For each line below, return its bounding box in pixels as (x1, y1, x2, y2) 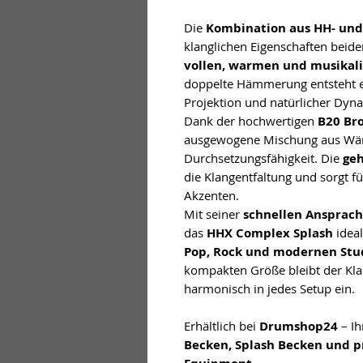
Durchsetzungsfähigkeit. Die (184, 149, 343, 166)
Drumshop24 (259, 317, 338, 335)
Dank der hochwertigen (184, 112, 318, 129)
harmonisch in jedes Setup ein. (184, 280, 355, 297)
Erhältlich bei (184, 317, 259, 334)
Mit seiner (184, 205, 243, 222)
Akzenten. (184, 186, 239, 203)
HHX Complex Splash (207, 224, 333, 241)
